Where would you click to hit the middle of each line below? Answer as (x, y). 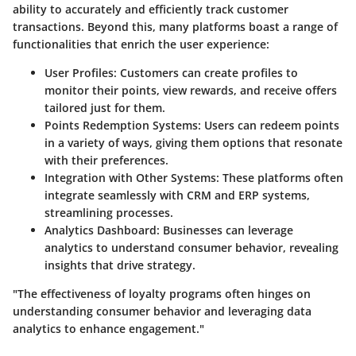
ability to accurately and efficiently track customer (151, 10)
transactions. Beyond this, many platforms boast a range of (175, 27)
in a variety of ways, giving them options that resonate (193, 143)
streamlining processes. (109, 213)
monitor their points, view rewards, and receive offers (191, 91)
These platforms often (281, 178)
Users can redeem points (270, 126)
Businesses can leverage (226, 230)
